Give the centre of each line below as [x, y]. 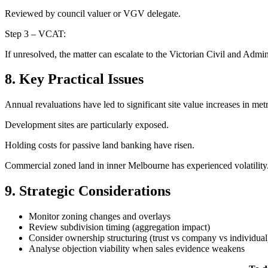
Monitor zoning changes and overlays [100, 217]
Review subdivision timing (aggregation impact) [119, 227]
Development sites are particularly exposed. [87, 125]
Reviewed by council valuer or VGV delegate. [93, 13]
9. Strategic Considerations [88, 191]
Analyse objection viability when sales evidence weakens [137, 249]
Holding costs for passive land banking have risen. [100, 145]
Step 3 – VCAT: [35, 33]
